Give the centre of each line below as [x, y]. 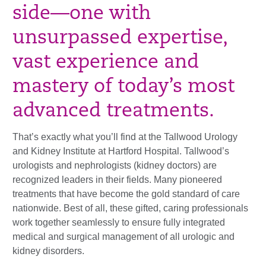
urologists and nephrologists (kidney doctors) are [115, 165]
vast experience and [106, 63]
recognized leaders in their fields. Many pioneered [117, 180]
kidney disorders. [48, 251]
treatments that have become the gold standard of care [126, 194]
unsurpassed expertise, [120, 39]
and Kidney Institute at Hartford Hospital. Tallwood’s [121, 151]
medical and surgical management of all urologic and [123, 237]
